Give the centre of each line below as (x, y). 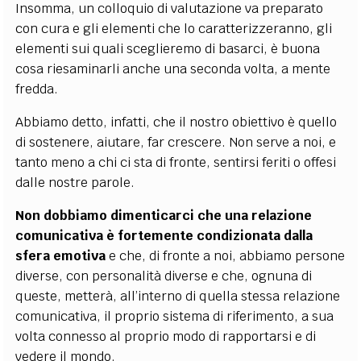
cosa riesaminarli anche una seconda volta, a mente (173, 69)
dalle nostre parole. (75, 183)
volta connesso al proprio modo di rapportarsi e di (166, 336)
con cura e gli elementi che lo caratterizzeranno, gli (174, 29)
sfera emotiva (61, 256)
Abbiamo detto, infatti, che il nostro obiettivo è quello (176, 122)
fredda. (37, 89)
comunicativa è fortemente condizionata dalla (164, 236)
